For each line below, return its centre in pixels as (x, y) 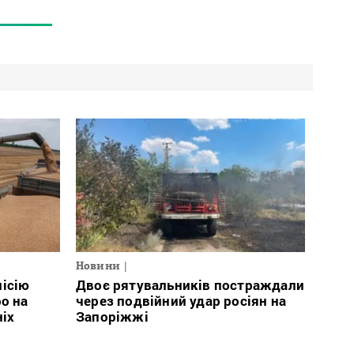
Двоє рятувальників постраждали (190, 285)
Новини (98, 266)
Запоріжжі (112, 317)
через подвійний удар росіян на (181, 301)
